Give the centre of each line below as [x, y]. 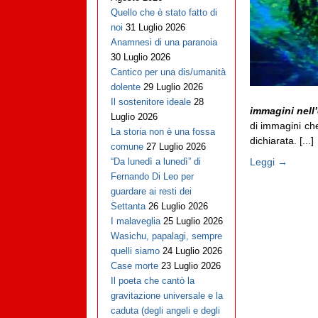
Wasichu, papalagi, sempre [166, 236]
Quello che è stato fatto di [164, 13]
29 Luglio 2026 [173, 87]
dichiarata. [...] [281, 141]
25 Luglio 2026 [193, 221]
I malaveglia [135, 221]
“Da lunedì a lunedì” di [155, 162]
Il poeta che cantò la [152, 281]
